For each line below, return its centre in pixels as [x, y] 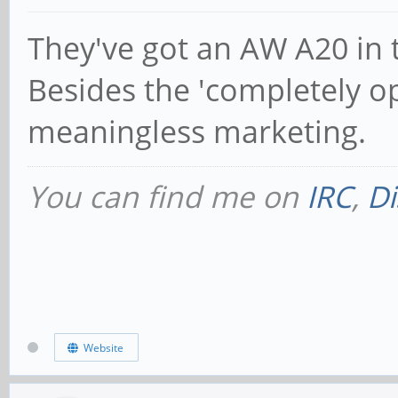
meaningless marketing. [197, 132]
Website [100, 347]
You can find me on [167, 197]
